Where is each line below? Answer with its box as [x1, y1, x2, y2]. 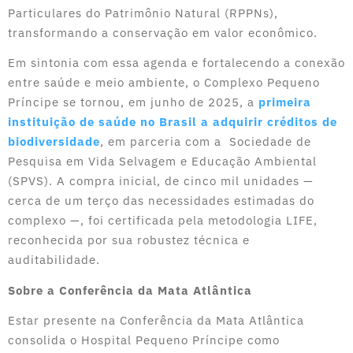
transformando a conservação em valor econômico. [8, 24, 318, 40]
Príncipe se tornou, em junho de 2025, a [8, 95, 258, 110]
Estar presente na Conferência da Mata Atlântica [8, 313, 304, 329]
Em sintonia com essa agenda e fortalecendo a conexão [8, 55, 345, 71]
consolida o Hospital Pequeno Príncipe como [8, 333, 280, 348]
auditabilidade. [8, 252, 100, 268]
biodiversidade [8, 134, 100, 150]
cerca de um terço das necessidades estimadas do [8, 193, 314, 209]
